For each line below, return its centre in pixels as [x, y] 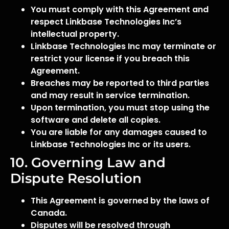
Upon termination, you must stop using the [120, 108]
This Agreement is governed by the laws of [120, 201]
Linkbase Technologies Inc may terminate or [123, 46]
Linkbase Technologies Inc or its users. [111, 144]
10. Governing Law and [88, 163]
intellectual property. [75, 34]
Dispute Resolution [76, 178]
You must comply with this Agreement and [120, 9]
